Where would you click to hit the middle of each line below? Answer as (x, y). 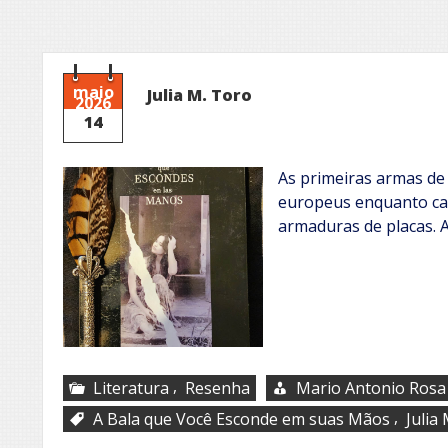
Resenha (217, 387)
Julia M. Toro (199, 94)
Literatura (131, 387)
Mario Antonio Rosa (371, 387)
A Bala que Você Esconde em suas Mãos (241, 418)
